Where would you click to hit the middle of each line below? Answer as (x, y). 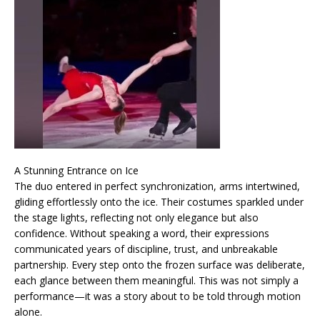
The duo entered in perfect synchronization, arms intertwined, (157, 186)
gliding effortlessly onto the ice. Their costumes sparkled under (159, 201)
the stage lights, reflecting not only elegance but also (136, 217)
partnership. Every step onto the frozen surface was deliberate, (160, 264)
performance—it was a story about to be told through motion (157, 296)
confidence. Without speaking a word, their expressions (142, 233)
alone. (28, 311)
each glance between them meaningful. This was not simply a (156, 280)
